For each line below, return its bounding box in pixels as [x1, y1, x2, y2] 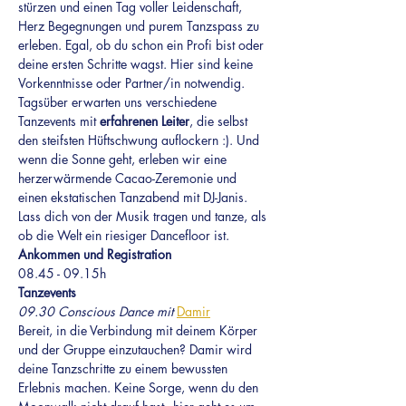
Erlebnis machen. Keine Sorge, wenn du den [18, 379, 262, 396]
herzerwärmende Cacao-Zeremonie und [18, 169, 240, 187]
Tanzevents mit [18, 112, 100, 130]
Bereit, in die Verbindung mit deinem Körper [18, 322, 261, 339]
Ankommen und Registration [18, 246, 171, 263]
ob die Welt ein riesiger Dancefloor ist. [18, 227, 229, 244]
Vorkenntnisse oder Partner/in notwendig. [18, 74, 245, 92]
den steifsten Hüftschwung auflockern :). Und [18, 131, 263, 149]
